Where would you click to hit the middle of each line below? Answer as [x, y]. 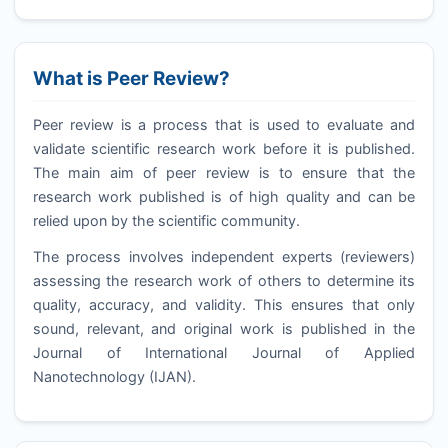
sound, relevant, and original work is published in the [224, 328]
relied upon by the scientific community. [166, 221]
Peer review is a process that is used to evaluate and [224, 125]
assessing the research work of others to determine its [224, 280]
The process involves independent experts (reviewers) [224, 256]
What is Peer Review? [131, 78]
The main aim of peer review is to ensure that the [224, 173]
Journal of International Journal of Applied [224, 352]
